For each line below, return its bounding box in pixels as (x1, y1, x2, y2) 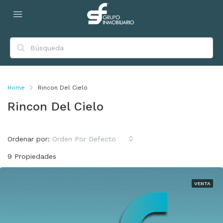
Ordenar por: (7, 135, 50, 143)
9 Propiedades (7, 152, 56, 160)
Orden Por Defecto (52, 135, 116, 143)
